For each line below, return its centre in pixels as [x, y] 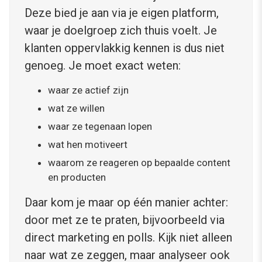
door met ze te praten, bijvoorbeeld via [125, 220]
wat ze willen [76, 108]
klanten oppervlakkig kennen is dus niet [125, 48]
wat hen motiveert [88, 145]
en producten [77, 177]
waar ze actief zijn [88, 90]
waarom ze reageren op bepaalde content [139, 163]
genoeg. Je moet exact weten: [103, 66]
